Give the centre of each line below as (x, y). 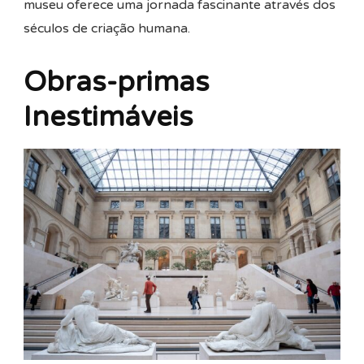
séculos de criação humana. (107, 28)
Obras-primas (117, 82)
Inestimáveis (108, 117)
